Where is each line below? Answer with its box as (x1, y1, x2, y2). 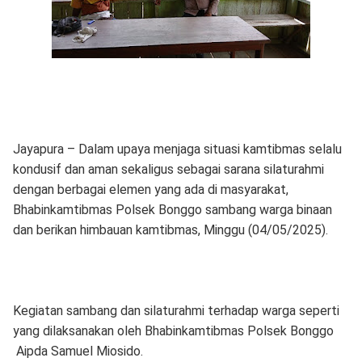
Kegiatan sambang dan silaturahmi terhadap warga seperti (12, 303, 339, 318)
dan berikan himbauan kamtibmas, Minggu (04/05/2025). (12, 222, 328, 238)
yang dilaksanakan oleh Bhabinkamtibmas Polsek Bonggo (12, 323, 334, 339)
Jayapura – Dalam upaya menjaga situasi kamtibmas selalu (12, 141, 342, 157)
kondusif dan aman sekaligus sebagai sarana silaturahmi (12, 162, 324, 177)
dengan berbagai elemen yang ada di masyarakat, (12, 182, 288, 197)
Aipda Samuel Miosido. (12, 343, 143, 359)
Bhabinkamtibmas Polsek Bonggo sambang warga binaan (12, 202, 332, 217)
